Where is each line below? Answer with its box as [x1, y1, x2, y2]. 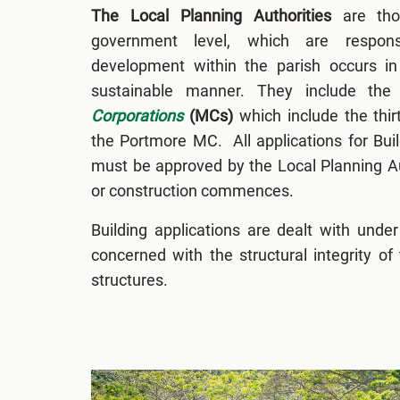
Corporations [91, 105, 183, 125]
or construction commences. [91, 180, 294, 200]
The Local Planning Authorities [91, 5, 331, 25]
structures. [91, 270, 171, 289]
